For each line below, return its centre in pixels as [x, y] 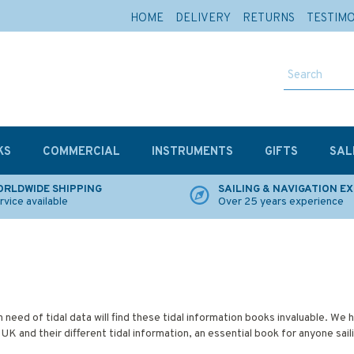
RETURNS [269, 19]
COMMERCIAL [81, 152]
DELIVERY [203, 19]
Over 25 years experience [281, 202]
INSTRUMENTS [192, 152]
